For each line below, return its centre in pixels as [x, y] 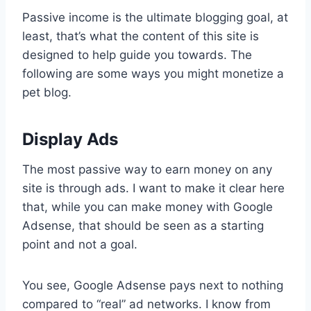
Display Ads [70, 139]
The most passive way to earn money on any [147, 169]
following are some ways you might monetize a [153, 73]
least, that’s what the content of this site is [141, 36]
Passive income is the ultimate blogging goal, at [155, 17]
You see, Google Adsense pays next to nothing [153, 285]
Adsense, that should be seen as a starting [143, 225]
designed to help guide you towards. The [137, 54]
